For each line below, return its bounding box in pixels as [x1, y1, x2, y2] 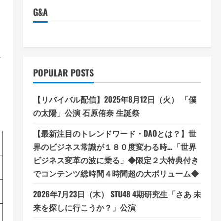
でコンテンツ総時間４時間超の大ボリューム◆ [33, 167, 199, 179]
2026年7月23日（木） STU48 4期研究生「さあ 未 [33, 188, 201, 200]
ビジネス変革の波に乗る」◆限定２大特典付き [33, 154, 199, 166]
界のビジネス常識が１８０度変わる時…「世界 [33, 141, 196, 152]
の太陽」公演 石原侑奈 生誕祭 [33, 107, 140, 118]
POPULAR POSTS [33, 66, 94, 79]
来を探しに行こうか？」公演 [33, 201, 136, 213]
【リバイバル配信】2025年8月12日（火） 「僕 [33, 93, 196, 105]
